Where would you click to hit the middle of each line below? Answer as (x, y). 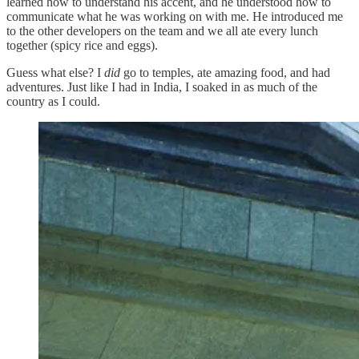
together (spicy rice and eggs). (82, 45)
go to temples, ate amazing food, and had (225, 72)
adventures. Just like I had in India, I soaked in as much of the (162, 87)
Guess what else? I (55, 72)
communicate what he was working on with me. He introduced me (175, 16)
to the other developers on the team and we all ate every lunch (162, 30)
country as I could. (53, 101)
